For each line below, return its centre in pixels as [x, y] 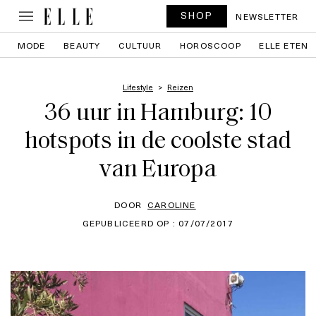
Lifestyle [138, 87]
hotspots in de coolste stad [158, 142]
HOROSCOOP [211, 45]
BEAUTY [82, 45]
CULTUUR [140, 45]
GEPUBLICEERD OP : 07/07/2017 [158, 223]
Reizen [180, 87]
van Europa [158, 170]
